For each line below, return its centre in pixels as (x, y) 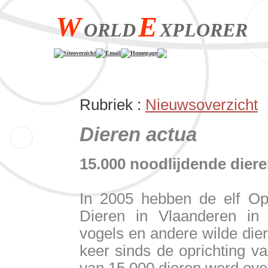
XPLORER (204, 30)
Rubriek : (112, 105)
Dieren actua (138, 134)
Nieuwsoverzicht (202, 105)
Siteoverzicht (80, 53)
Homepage (144, 53)
